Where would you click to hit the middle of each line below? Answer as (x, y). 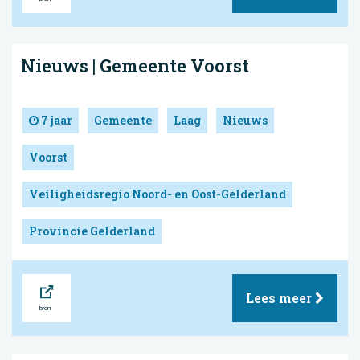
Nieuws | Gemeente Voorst (135, 65)
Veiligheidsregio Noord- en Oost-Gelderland (157, 194)
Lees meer (280, 298)
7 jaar (55, 121)
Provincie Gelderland (92, 231)
